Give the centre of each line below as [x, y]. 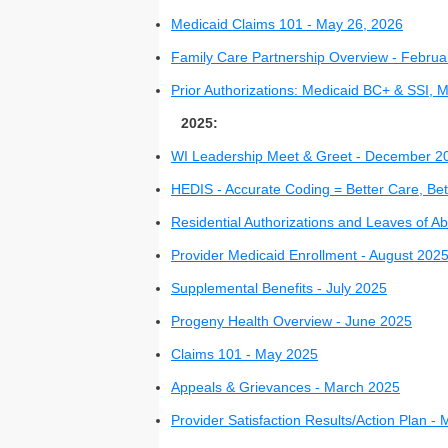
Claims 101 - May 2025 [244, 354]
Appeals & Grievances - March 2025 [285, 387]
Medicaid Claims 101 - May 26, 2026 [287, 24]
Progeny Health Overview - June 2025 [291, 321]
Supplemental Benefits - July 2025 [279, 288]
